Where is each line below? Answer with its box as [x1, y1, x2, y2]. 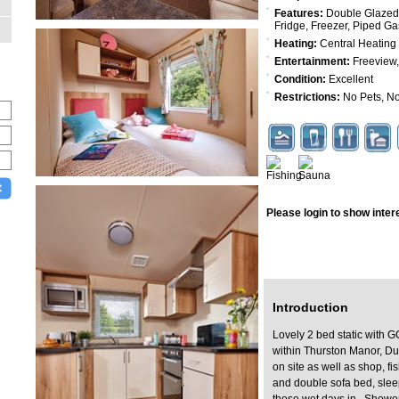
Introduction [273, 299, 348, 314]
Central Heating [317, 37, 396, 50]
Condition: [274, 72, 326, 85]
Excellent [326, 72, 373, 85]
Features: [274, 6, 323, 20]
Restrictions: [274, 90, 340, 103]
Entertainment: [274, 54, 350, 68]
